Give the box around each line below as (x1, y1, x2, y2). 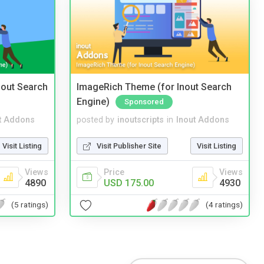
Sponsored (124, 97, 164, 106)
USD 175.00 (104, 177, 154, 189)
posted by (77, 114, 114, 125)
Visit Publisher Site (97, 141, 161, 150)
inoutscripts (117, 114, 164, 125)
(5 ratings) (11, 200, 48, 210)
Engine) (77, 95, 110, 107)
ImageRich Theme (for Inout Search (77, 81, 232, 93)
